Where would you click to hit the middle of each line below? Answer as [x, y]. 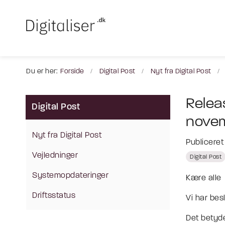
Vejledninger [55, 156]
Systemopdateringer [70, 176]
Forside [72, 72]
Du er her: [42, 72]
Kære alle [204, 178]
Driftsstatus [54, 196]
